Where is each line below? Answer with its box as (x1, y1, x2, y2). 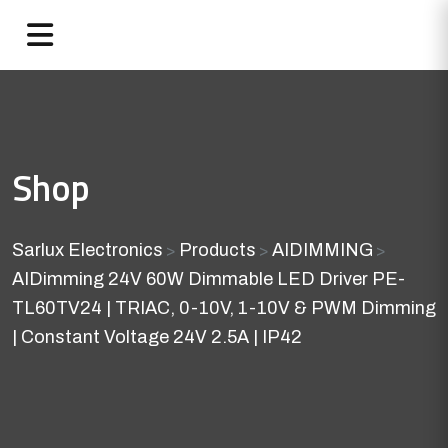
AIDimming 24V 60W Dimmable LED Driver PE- (12, 269, 405, 289)
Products (179, 240, 256, 260)
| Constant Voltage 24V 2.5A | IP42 (12, 327, 302, 347)
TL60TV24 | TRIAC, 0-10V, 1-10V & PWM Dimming (12, 298, 436, 318)
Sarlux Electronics (12, 240, 163, 260)
